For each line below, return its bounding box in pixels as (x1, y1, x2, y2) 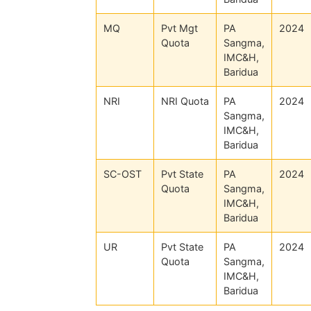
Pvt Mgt (161, 22, 198, 34)
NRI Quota (161, 94, 209, 107)
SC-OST (103, 167, 142, 180)
